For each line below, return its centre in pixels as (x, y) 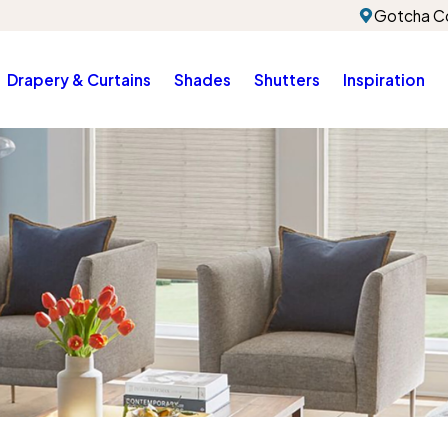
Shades (202, 80)
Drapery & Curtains (78, 80)
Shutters (286, 80)
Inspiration (383, 80)
